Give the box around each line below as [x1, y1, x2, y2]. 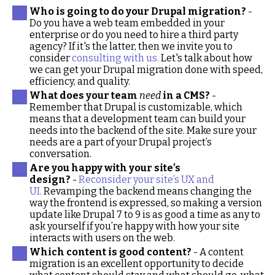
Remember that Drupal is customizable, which [29, 101, 242, 113]
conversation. [29, 148, 91, 160]
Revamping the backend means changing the [42, 185, 252, 197]
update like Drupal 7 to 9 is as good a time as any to [29, 209, 260, 220]
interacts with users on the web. [29, 232, 175, 244]
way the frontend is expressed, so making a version [29, 197, 262, 209]
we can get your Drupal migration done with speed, [29, 64, 263, 76]
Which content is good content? [29, 246, 192, 258]
